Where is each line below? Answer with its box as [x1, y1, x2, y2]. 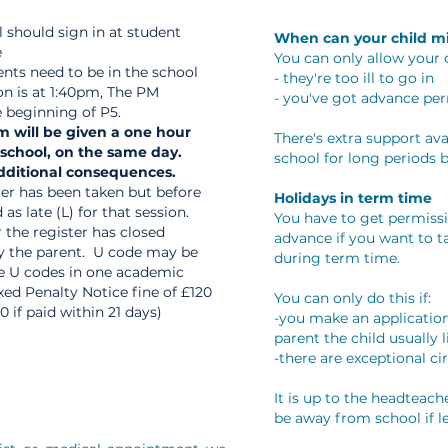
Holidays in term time [274, 189, 432, 207]
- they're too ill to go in [274, 69, 434, 87]
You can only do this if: [274, 289, 431, 307]
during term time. [274, 249, 400, 267]
